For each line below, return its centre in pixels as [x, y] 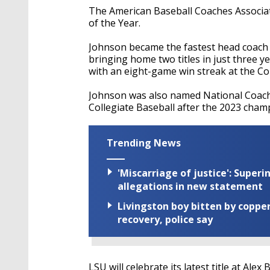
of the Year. [115, 23]
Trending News [144, 143]
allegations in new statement [190, 187]
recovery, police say [165, 220]
